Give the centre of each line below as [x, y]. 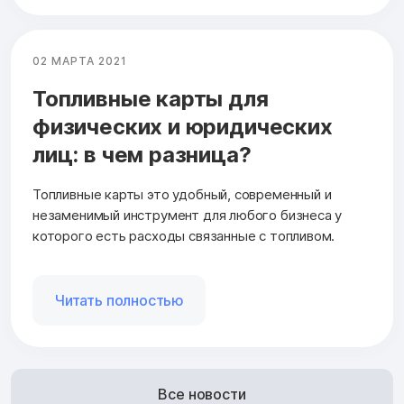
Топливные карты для [151, 99]
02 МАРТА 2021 [80, 61]
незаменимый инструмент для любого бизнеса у [188, 215]
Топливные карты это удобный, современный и [182, 194]
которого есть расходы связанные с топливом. [184, 236]
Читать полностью [119, 300]
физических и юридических [183, 127]
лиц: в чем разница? [142, 155]
